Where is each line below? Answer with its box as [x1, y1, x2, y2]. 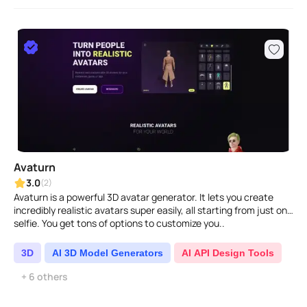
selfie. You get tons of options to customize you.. [14, 217, 225, 230]
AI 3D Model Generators [52, 247, 163, 258]
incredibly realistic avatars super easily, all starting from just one [14, 204, 293, 217]
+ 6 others [21, 270, 68, 283]
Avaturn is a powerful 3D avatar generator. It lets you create [14, 191, 273, 204]
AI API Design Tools [182, 247, 274, 258]
